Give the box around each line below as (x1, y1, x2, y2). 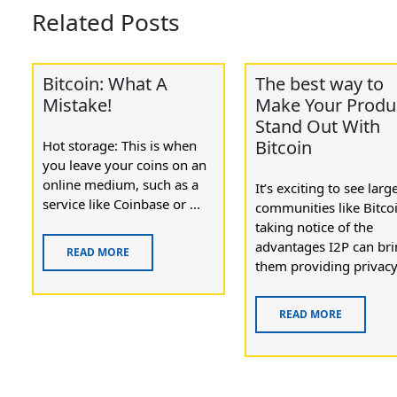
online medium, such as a (43, 175, 199, 193)
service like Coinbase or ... (43, 195, 201, 213)
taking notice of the (255, 218, 374, 236)
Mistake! (43, 92, 113, 117)
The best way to (255, 71, 385, 96)
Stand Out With (255, 113, 381, 138)
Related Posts (32, 5, 181, 38)
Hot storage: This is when (43, 136, 198, 154)
